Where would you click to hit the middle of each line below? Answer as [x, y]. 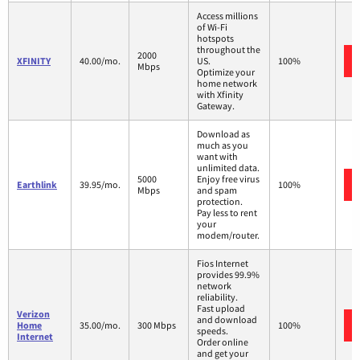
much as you [223, 145]
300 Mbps [157, 325]
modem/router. [228, 235]
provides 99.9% [228, 274]
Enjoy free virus [228, 178]
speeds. [213, 330]
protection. [220, 201]
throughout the [229, 49]
